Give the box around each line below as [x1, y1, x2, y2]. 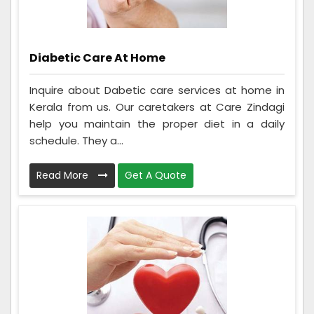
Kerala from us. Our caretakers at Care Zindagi [29, 99, 285, 114]
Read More [36, 168, 91, 182]
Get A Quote [125, 168, 186, 182]
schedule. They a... [29, 132, 123, 148]
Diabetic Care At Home [29, 50, 165, 67]
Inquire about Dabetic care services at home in [29, 82, 285, 97]
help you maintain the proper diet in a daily [29, 116, 285, 131]
